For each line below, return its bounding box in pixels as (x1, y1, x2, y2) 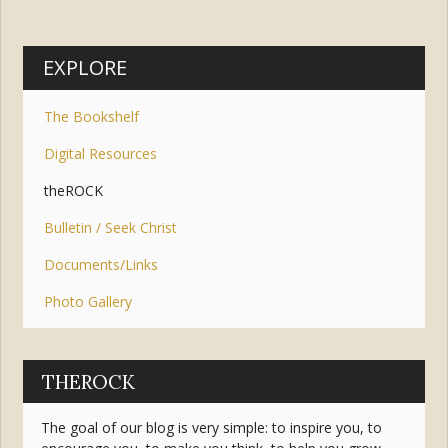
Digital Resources (44, 143, 158, 163)
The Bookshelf (44, 106, 140, 126)
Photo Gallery (44, 291, 133, 311)
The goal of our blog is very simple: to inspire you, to (40, 418, 382, 438)
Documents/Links (44, 254, 159, 274)
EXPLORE (43, 54, 128, 82)
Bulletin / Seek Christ (44, 217, 178, 237)
